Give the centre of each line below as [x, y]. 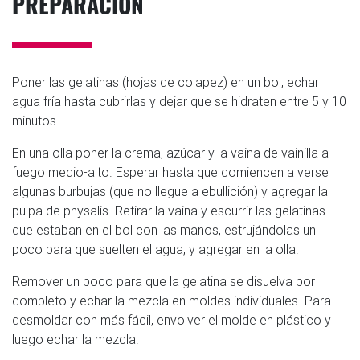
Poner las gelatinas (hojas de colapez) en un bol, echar [166, 82]
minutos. [36, 120]
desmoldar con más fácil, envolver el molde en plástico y [172, 319]
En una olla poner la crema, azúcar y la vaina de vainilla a [170, 152]
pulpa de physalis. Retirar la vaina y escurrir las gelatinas [169, 210]
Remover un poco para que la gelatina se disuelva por [164, 281]
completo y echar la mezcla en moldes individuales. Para [172, 300]
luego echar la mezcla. [76, 339]
